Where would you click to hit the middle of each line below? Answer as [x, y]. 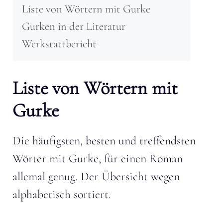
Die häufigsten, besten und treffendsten [104, 140]
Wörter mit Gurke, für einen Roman [98, 158]
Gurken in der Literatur [74, 26]
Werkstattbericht [59, 43]
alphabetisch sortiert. [62, 194]
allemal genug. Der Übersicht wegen [96, 176]
